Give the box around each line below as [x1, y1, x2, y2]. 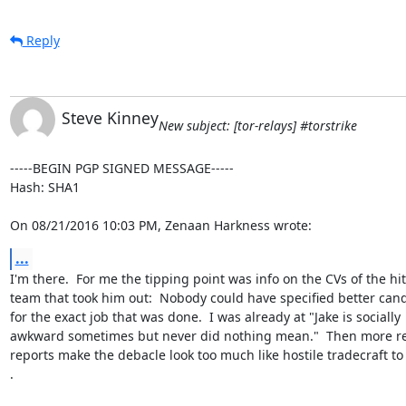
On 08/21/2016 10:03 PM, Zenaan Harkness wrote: [9, 216, 312, 234]
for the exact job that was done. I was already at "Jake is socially [9, 307, 401, 325]
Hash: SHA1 [9, 178, 80, 196]
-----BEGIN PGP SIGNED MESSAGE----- [9, 159, 234, 177]
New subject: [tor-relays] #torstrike [158, 116, 357, 134]
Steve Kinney [61, 106, 159, 129]
